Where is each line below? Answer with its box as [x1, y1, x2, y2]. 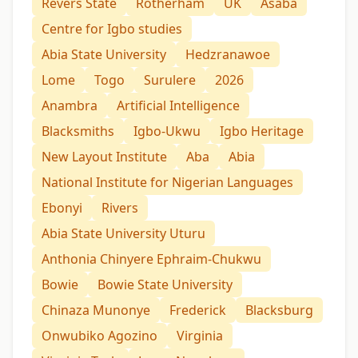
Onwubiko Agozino [42, 327, 157, 345]
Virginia [177, 327, 223, 345]
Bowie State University [97, 276, 233, 294]
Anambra [42, 97, 97, 115]
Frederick [169, 301, 226, 320]
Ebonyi [42, 199, 82, 217]
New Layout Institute [42, 148, 167, 166]
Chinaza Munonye [42, 301, 150, 320]
